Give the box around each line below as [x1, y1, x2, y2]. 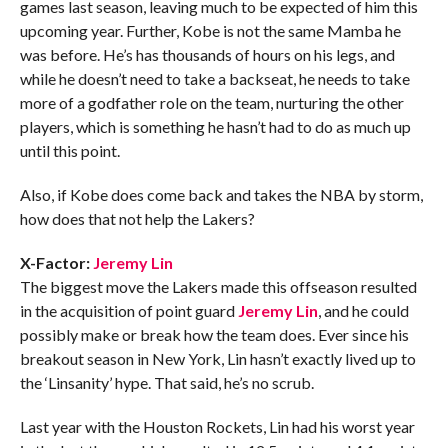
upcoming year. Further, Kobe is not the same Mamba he [19, 21, 401, 41]
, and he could [317, 301, 409, 321]
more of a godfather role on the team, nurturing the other [19, 93, 404, 113]
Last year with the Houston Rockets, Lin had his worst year [19, 417, 415, 437]
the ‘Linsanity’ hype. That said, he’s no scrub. [19, 373, 314, 393]
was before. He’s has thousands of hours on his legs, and [19, 45, 395, 65]
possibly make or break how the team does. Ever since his [19, 325, 409, 345]
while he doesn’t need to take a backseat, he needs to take [19, 69, 410, 89]
